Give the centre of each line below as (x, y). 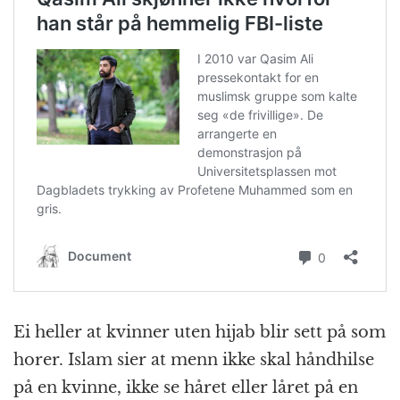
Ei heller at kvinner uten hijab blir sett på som (200, 333)
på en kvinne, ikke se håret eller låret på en (186, 388)
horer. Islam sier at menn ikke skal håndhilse (194, 360)
